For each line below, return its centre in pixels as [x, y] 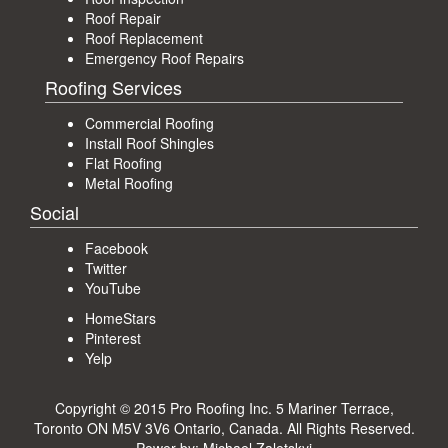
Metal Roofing [129, 182]
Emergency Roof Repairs [164, 57]
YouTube [113, 287]
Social [54, 211]
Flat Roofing [123, 162]
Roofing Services [113, 86]
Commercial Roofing [149, 122]
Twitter [106, 267]
